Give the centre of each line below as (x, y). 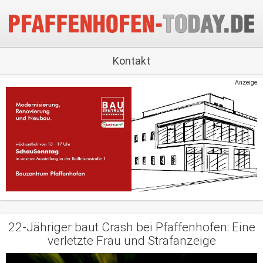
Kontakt (131, 61)
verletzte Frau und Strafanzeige (131, 241)
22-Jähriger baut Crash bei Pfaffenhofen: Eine (131, 227)
